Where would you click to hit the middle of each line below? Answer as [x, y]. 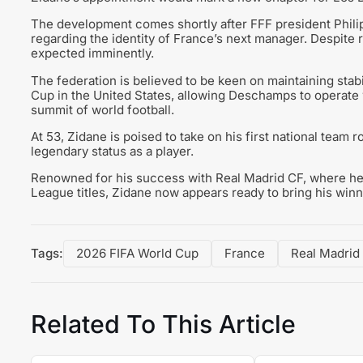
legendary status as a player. [112, 151]
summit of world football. [102, 109]
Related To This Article [163, 325]
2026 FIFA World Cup [137, 254]
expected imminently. [92, 53]
